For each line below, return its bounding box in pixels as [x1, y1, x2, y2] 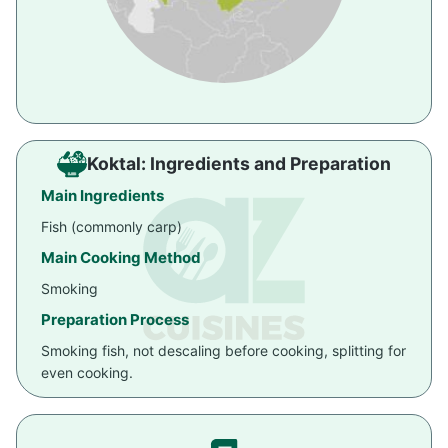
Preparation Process [41, 310, 189, 330]
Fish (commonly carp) [41, 218, 182, 236]
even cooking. [41, 364, 133, 382]
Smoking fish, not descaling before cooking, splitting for [41, 342, 406, 360]
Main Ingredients [41, 186, 164, 206]
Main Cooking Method [41, 248, 201, 268]
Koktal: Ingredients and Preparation [87, 153, 391, 175]
